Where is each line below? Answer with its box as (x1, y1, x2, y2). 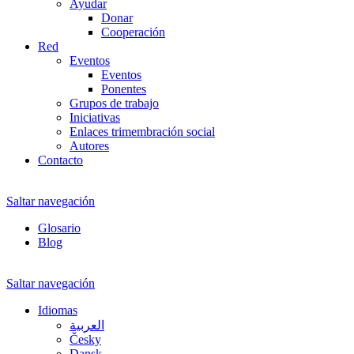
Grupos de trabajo (70, 96, 159, 110)
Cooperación (101, 24, 165, 39)
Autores (70, 138, 109, 153)
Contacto (38, 153, 83, 167)
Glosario (38, 220, 81, 235)
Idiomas (38, 303, 77, 317)
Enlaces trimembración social (70, 124, 215, 138)
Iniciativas (70, 110, 120, 124)
